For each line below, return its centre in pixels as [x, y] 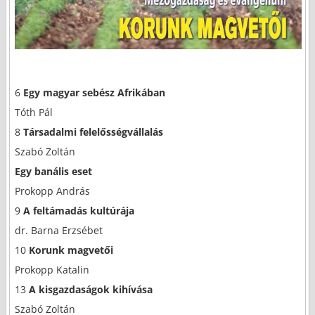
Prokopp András [52, 191]
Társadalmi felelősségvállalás [93, 131]
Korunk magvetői [71, 250]
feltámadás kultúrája [82, 210]
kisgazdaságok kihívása [94, 289]
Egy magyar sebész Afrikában [94, 92]
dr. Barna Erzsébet [58, 230]
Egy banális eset [53, 171]
